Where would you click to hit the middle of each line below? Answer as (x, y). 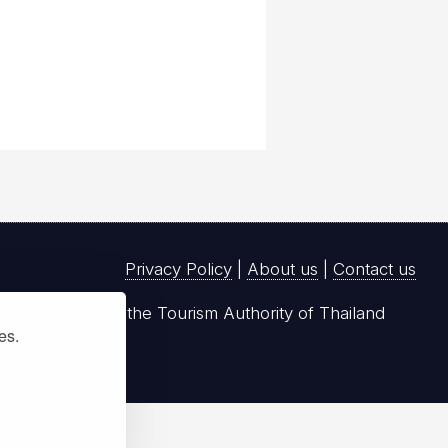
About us (282, 268)
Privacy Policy (178, 268)
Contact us (374, 268)
